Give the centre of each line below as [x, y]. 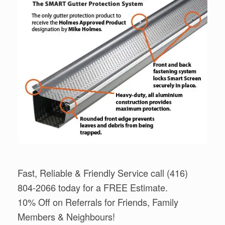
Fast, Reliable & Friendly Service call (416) [103, 173]
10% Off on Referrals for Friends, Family [98, 202]
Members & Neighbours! [66, 217]
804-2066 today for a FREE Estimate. [93, 188]
